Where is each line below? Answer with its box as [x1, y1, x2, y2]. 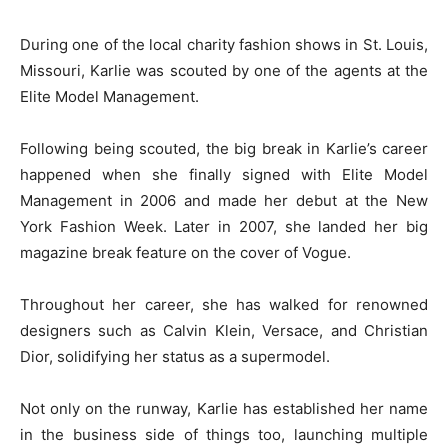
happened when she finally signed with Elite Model [20, 165, 428, 185]
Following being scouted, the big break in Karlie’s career [20, 139, 428, 159]
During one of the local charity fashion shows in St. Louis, [20, 35, 428, 55]
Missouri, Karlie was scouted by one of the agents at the [20, 61, 428, 81]
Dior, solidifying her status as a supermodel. [20, 347, 330, 367]
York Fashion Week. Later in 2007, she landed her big [20, 217, 428, 237]
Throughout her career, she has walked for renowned [20, 295, 428, 315]
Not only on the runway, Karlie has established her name [20, 399, 428, 419]
